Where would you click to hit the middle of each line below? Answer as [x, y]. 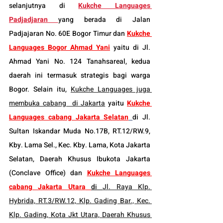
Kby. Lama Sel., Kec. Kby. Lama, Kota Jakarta [80, 145]
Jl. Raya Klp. [127, 187]
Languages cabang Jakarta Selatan [69, 117]
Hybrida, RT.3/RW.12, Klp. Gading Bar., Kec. [80, 201]
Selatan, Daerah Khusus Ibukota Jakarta [80, 159]
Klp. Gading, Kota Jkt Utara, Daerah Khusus [80, 215]
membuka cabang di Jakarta [57, 103]
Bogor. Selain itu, [40, 89]
